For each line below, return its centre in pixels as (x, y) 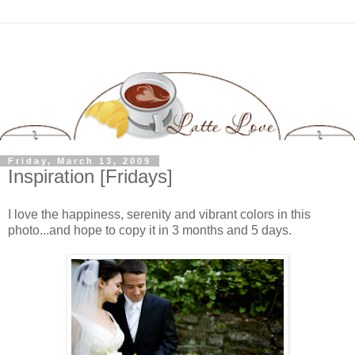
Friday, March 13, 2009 (80, 161)
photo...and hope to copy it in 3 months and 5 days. (150, 231)
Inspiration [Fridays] (90, 177)
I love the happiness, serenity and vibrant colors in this (159, 215)
